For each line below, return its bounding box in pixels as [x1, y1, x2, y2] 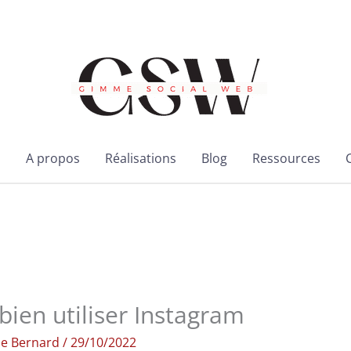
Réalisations [105, 150, 176, 167]
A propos [26, 150, 80, 167]
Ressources [252, 150, 320, 167]
